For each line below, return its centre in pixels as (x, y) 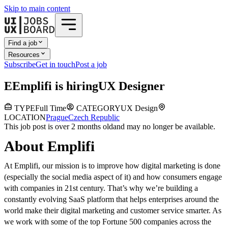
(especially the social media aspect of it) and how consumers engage (113, 177)
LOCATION (25, 118)
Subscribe (20, 64)
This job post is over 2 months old (59, 127)
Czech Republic (94, 118)
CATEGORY (97, 108)
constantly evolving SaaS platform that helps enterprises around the (111, 199)
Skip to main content (37, 8)
